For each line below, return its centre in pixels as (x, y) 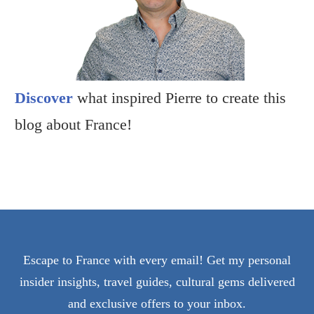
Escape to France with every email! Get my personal (157, 260)
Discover (44, 98)
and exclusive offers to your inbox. (157, 304)
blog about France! (73, 125)
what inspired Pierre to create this (179, 98)
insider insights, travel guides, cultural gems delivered (157, 282)
